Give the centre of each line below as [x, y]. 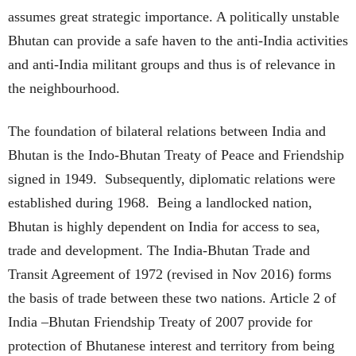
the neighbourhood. [64, 88]
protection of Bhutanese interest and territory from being [171, 345]
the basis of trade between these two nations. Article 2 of [172, 298]
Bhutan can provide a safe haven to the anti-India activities [178, 40]
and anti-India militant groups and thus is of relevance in [172, 64]
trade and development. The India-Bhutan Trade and [159, 250]
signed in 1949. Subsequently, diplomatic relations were [172, 178]
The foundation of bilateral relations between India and [167, 131]
